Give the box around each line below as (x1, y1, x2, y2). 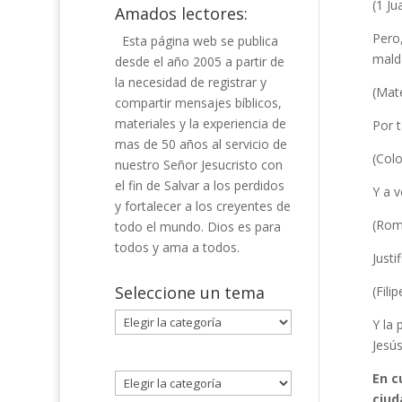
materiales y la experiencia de (114, 115, 286, 132)
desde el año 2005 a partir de (114, 53, 284, 70)
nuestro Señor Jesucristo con (114, 156, 283, 173)
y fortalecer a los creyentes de (114, 197, 291, 214)
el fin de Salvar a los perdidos (114, 177, 284, 194)
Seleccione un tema (114, 282, 265, 303)
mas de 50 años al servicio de (114, 135, 287, 153)
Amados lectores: (114, 3, 248, 24)
